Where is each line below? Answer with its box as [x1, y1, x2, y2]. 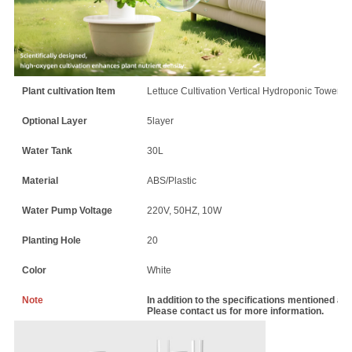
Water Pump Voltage [21, 204, 112, 216]
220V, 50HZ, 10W [146, 204, 222, 216]
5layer [146, 115, 174, 126]
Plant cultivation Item [21, 85, 115, 97]
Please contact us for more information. [146, 305, 324, 317]
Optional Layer [21, 115, 87, 126]
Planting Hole [21, 234, 81, 246]
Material [21, 174, 58, 186]
